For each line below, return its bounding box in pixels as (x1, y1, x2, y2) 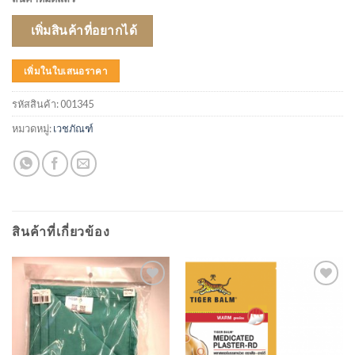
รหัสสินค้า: (12, 97, 60, 111)
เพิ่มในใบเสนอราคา (23, 65, 109, 76)
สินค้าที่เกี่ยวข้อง (12, 223, 110, 239)
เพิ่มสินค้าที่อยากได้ (30, 22, 138, 37)
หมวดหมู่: (12, 122, 53, 136)
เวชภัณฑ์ (53, 122, 94, 136)
